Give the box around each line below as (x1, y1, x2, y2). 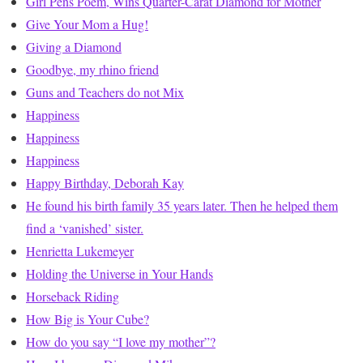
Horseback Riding (26, 288, 119, 305)
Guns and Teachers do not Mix (26, 83, 184, 101)
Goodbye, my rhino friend (26, 61, 159, 79)
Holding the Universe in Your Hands (26, 265, 213, 283)
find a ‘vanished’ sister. (26, 220, 143, 237)
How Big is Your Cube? (26, 310, 149, 328)
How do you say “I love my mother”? (26, 333, 216, 351)
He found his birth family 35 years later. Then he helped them (26, 197, 338, 215)
